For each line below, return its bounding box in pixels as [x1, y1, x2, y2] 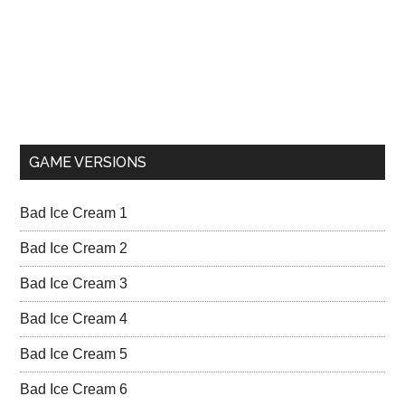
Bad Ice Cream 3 [20, 276, 128, 291]
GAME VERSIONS [29, 154, 147, 171]
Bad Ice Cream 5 [20, 346, 128, 362]
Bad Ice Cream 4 [20, 311, 128, 326]
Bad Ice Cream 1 [20, 205, 128, 221]
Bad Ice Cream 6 [20, 381, 128, 397]
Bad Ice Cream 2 [20, 240, 128, 256]
